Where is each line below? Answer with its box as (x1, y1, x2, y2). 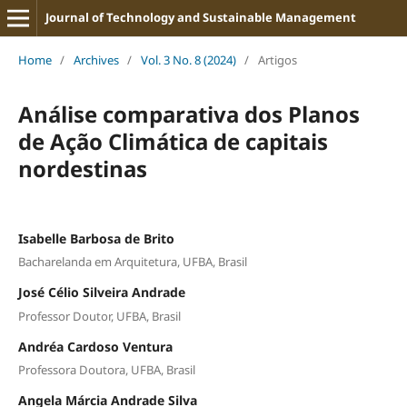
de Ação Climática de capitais (17, 125, 328, 156)
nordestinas (17, 153, 147, 184)
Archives (73, 51, 119, 68)
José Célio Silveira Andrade (17, 283, 185, 302)
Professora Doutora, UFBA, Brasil (17, 362, 195, 379)
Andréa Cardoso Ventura (17, 337, 173, 355)
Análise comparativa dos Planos (17, 98, 360, 129)
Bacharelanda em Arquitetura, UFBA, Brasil (17, 253, 247, 271)
